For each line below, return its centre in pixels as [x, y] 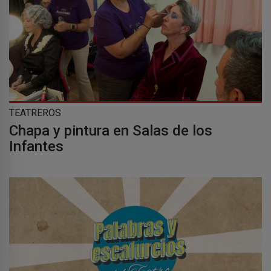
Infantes [36, 146]
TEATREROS [35, 113]
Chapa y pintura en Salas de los [111, 130]
